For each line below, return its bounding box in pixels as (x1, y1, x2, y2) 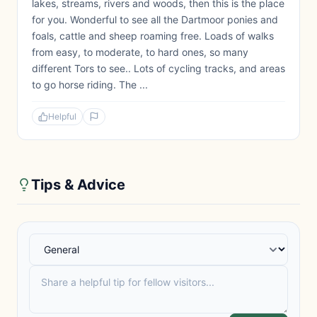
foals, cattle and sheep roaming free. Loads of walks (32, 30, 274, 42)
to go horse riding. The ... (32, 79, 148, 91)
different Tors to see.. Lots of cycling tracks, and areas (32, 62, 285, 74)
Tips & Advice (31, 176, 125, 193)
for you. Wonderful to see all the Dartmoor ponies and (32, 13, 278, 25)
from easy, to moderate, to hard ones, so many (32, 46, 248, 58)
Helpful (48, 111, 76, 122)
